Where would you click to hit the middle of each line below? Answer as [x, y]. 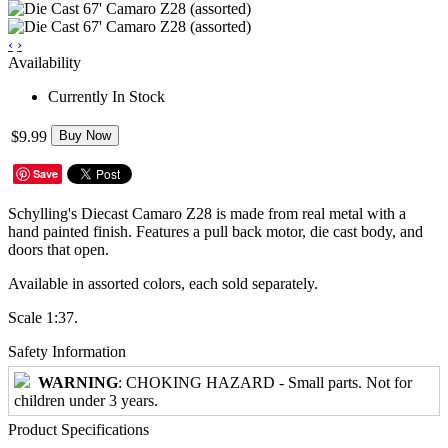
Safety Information [67, 351]
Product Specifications [78, 429]
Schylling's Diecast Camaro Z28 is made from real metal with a [207, 213]
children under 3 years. [86, 400]
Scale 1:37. [43, 317]
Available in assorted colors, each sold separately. [163, 283]
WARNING [78, 382]
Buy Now [85, 135]
